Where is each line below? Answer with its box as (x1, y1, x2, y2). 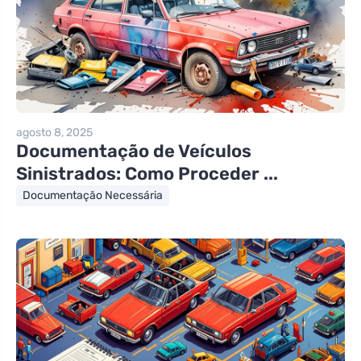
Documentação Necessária (23, 188, 163, 202)
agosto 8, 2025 (16, 125, 93, 139)
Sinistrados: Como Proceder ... (16, 162, 278, 185)
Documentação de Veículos (16, 139, 251, 162)
